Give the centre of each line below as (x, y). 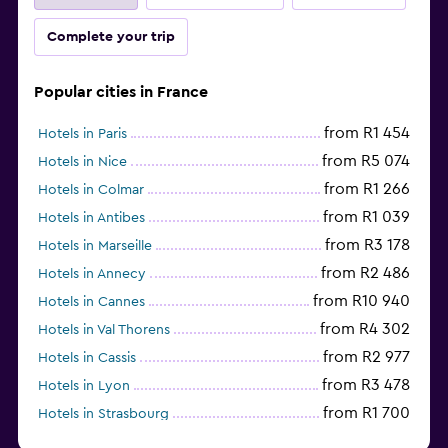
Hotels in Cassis (87, 357)
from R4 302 (365, 328)
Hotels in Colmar (91, 189)
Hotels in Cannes (91, 301)
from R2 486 (365, 272)
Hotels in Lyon (84, 385)
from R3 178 (367, 244)
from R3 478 (366, 384)
